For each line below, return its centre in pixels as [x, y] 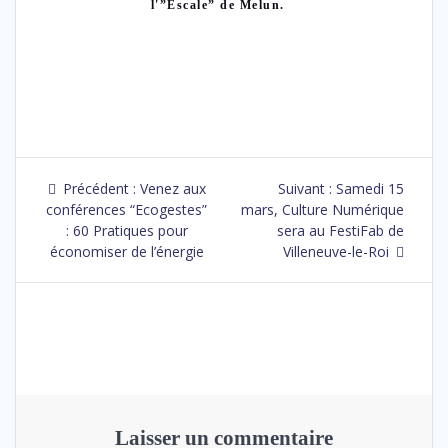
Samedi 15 [370, 189]
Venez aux [172, 189]
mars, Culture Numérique [322, 210]
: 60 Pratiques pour [126, 231]
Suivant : [305, 189]
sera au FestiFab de [340, 231]
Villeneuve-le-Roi [336, 252]
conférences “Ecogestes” [126, 210]
